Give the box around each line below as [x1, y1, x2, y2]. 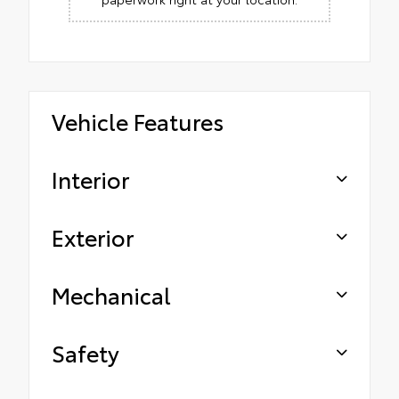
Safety [52, 337, 119, 369]
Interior [52, 163, 129, 195]
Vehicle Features [52, 105, 224, 137]
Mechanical [52, 279, 171, 311]
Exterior [52, 221, 134, 253]
